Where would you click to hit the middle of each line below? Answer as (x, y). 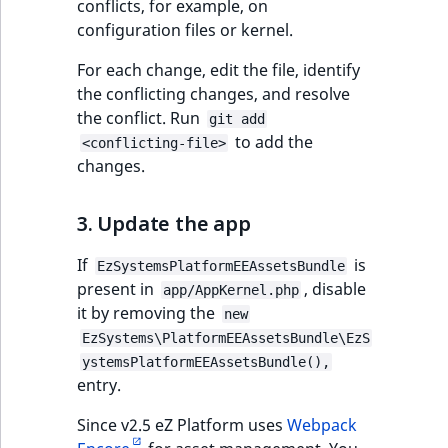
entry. (99, 384)
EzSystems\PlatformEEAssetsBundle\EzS (226, 337)
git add (237, 118)
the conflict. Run (140, 117)
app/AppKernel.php (231, 289)
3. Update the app (164, 223)
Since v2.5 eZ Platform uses (182, 424)
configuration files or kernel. (185, 29)
